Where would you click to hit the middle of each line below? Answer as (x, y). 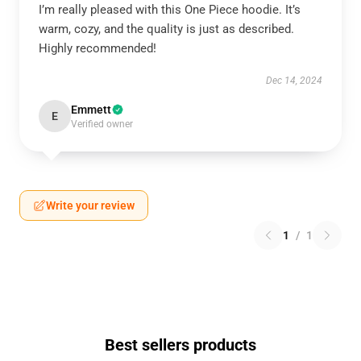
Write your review (90, 205)
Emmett (91, 110)
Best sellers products (180, 345)
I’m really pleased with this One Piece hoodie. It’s (170, 10)
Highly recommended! (98, 48)
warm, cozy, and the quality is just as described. (166, 29)
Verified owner (102, 124)
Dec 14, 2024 (294, 81)
